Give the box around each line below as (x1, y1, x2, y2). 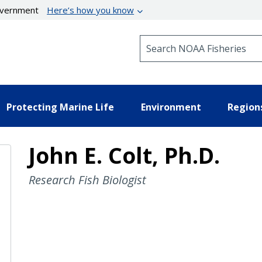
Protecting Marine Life (6, 100, 114, 113)
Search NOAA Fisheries (139, 35, 235, 46)
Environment (140, 100, 201, 113)
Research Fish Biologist (28, 171, 146, 188)
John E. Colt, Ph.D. (28, 140, 220, 170)
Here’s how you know (47, 4, 135, 16)
